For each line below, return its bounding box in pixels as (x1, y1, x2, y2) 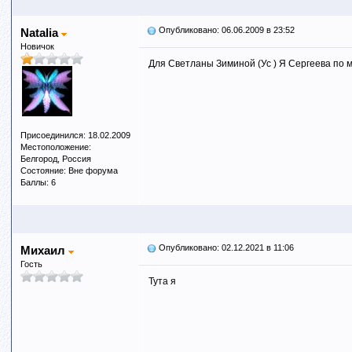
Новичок (20, 42, 54, 51)
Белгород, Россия (20, 154, 91, 163)
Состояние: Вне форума (20, 166, 118, 175)
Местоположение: (20, 142, 91, 152)
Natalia (20, 26, 61, 39)
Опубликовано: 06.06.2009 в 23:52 (156, 25, 295, 35)
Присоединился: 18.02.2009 (20, 130, 130, 140)
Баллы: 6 (20, 178, 56, 187)
